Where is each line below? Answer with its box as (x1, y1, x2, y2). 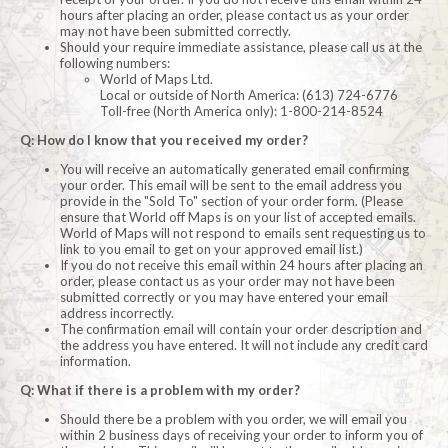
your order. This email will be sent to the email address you (60, 177, 402, 194)
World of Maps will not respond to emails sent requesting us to (60, 225, 426, 242)
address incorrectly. (60, 305, 174, 322)
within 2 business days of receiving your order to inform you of (60, 427, 423, 444)
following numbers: (60, 55, 170, 72)
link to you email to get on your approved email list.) (60, 241, 363, 258)
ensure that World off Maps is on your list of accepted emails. (60, 209, 416, 226)
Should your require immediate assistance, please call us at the (60, 39, 422, 56)
